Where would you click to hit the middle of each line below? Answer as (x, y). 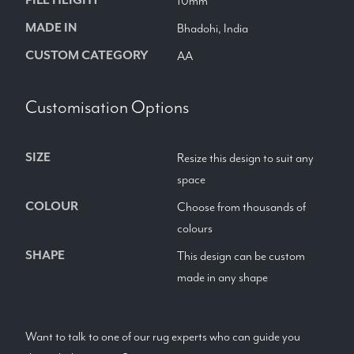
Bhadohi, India (213, 28)
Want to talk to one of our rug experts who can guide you (163, 337)
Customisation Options (107, 107)
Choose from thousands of (241, 207)
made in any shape (222, 277)
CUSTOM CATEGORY (87, 55)
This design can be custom (241, 256)
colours (195, 228)
